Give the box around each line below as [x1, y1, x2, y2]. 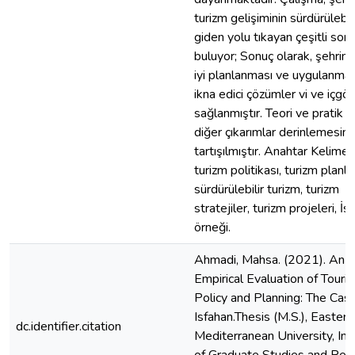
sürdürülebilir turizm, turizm [194, 181, 339, 198]
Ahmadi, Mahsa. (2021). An [194, 251, 345, 269]
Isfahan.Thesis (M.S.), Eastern [194, 308, 353, 326]
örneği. [194, 219, 231, 236]
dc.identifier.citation [16, 318, 121, 335]
